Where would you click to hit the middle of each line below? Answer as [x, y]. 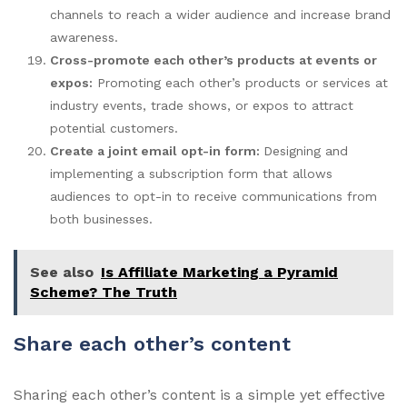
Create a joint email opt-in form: [157, 150]
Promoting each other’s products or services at [240, 82]
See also [62, 272]
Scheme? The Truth [104, 292]
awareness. [84, 37]
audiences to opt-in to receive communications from [213, 196]
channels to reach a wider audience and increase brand [220, 14]
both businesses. [101, 218]
